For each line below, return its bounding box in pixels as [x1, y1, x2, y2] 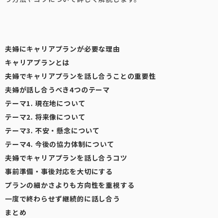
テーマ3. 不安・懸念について [5, 126, 100, 135]
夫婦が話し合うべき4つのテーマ [5, 85, 110, 94]
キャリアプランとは [5, 57, 70, 67]
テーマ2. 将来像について [5, 112, 86, 122]
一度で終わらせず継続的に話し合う [5, 194, 120, 203]
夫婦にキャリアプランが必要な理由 [5, 44, 120, 54]
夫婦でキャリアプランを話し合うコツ [5, 153, 127, 163]
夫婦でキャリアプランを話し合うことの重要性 [5, 71, 156, 81]
